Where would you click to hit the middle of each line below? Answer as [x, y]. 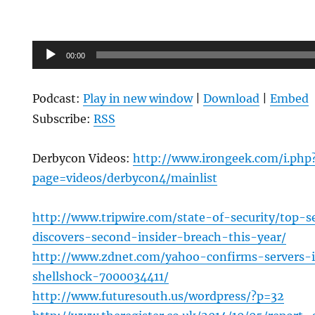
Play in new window [138, 99]
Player [49, 70]
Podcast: [58, 99]
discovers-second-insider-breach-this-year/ [160, 237]
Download [232, 99]
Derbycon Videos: [83, 159]
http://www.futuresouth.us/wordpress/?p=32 [159, 296]
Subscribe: [63, 119]
